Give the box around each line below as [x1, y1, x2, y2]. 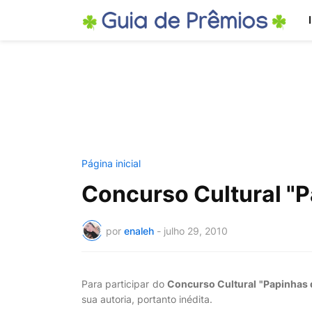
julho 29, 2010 [164, 224, 228, 237]
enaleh [124, 224, 154, 237]
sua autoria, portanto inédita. [81, 293, 212, 305]
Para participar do [81, 278, 168, 290]
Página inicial [81, 157, 141, 169]
